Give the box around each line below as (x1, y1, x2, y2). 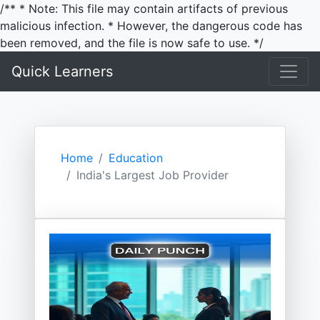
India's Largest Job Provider (76, 168, 229, 182)
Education (109, 151, 163, 165)
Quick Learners (11, 63, 113, 80)
